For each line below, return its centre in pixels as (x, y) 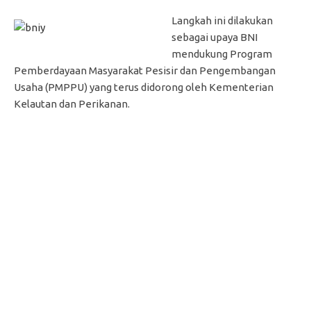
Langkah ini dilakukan (222, 20)
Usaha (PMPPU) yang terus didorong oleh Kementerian (144, 87)
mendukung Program (221, 53)
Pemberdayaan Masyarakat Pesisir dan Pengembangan (145, 70)
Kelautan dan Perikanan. (72, 103)
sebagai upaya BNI (214, 37)
